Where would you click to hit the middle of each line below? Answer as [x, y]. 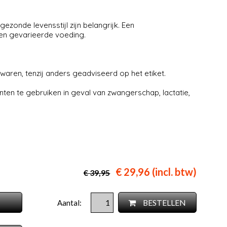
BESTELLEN [164, 203]
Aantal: [70, 203]
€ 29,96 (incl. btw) [156, 172]
